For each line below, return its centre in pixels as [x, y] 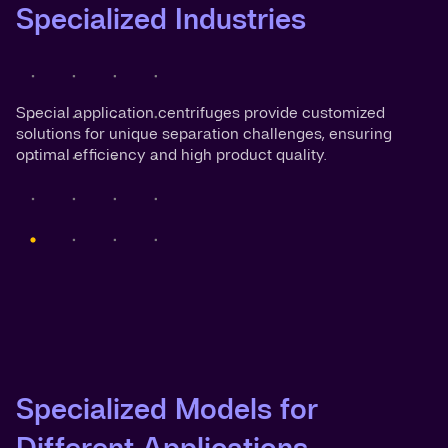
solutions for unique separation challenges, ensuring [204, 133]
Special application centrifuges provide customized [200, 112]
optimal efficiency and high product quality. [171, 154]
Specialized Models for [167, 408]
